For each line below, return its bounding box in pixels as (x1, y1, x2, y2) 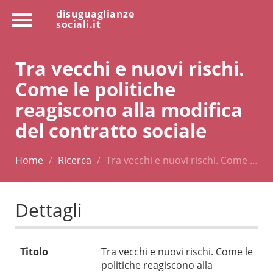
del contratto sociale (15, 116, 207, 143)
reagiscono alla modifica (15, 96, 243, 122)
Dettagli (15, 197, 82, 223)
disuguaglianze (56, 7, 134, 21)
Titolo (20, 245, 48, 259)
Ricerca (58, 153, 91, 167)
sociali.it (56, 18, 101, 31)
